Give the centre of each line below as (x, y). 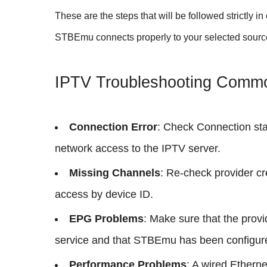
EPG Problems (106, 219)
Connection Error (113, 127)
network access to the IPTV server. (138, 148)
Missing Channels (115, 173)
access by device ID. (104, 194)
